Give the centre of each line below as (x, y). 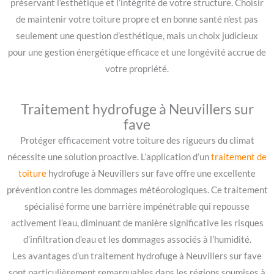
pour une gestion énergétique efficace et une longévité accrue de (137, 52)
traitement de (239, 157)
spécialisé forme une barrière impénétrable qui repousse (137, 206)
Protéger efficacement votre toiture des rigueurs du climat (137, 140)
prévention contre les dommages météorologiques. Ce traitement (137, 190)
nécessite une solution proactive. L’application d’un (109, 157)
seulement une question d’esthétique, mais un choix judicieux (137, 35)
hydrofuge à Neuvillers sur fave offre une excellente (151, 173)
